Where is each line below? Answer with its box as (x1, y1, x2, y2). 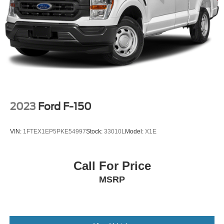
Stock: (86, 127, 104, 135)
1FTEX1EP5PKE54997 (23, 127, 86, 135)
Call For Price (73, 159, 151, 173)
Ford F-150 (38, 100, 91, 113)
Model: (125, 127, 145, 135)
